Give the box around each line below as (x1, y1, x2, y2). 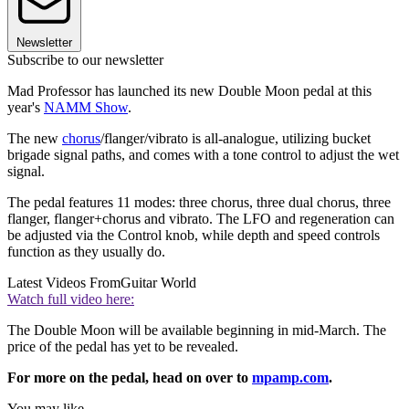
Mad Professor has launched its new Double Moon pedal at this (7, 82, 372, 99)
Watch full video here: (7, 290, 134, 307)
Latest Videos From (7, 274, 121, 290)
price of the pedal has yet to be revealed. (7, 338, 238, 354)
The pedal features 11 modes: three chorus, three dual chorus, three (7, 194, 391, 210)
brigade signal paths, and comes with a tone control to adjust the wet (7, 146, 399, 163)
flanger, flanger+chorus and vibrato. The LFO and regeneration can (7, 210, 394, 226)
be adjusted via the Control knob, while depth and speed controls (7, 226, 380, 243)
